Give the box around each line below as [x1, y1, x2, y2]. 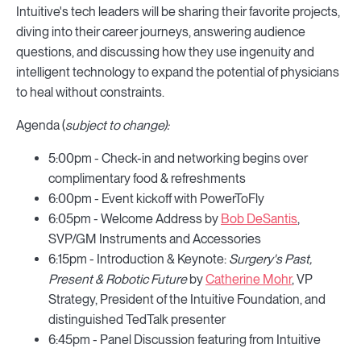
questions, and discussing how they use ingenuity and [16, 44, 314, 60]
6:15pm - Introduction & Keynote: [48, 251, 229, 267]
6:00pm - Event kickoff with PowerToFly [48, 191, 264, 206]
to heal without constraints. [16, 85, 164, 100]
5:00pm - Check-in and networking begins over [48, 151, 308, 166]
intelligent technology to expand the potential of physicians [16, 64, 339, 80]
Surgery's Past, [229, 251, 312, 267]
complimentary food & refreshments [48, 171, 246, 186]
